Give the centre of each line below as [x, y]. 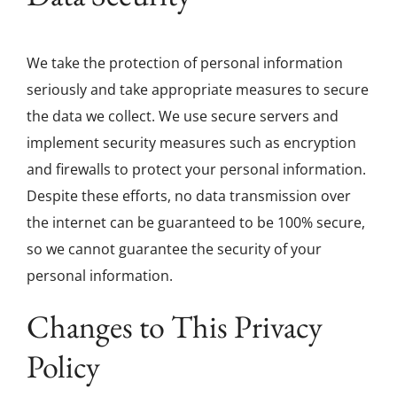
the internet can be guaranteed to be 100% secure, [196, 222]
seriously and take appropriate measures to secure [198, 89]
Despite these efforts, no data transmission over [189, 195]
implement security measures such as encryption [191, 142]
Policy [63, 366]
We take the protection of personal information [185, 62]
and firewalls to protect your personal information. [196, 169]
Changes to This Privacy [175, 326]
